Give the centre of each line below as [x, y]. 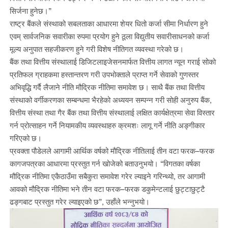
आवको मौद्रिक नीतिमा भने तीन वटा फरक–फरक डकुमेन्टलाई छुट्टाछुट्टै [107, 189]
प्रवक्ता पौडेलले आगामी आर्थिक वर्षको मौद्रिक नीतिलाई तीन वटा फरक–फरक [112, 150]
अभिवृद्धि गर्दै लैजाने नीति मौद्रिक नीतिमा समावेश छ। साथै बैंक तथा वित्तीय [107, 87]
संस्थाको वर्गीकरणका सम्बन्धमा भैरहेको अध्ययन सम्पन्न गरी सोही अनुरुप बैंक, [110, 99]
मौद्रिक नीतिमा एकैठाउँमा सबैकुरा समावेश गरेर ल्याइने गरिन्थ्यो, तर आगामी [107, 176]
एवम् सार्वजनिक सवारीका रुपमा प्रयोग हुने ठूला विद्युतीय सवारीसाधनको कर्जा [109, 36]
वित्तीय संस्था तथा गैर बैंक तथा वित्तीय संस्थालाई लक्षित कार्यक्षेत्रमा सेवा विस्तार [112, 112]
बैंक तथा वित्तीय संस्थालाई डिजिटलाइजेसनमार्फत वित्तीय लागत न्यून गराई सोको [112, 61]
